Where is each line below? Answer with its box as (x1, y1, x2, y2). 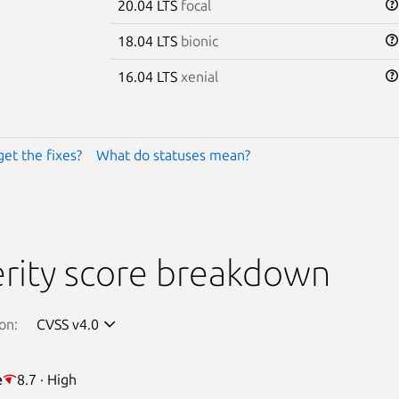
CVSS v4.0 (37, 315, 100, 332)
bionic (180, 32, 218, 49)
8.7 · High (16, 370, 77, 387)
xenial (180, 68, 218, 85)
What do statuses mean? (95, 146, 250, 163)
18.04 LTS (117, 32, 181, 49)
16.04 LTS (117, 68, 181, 85)
